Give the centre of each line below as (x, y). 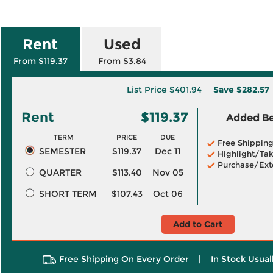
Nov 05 (168, 172)
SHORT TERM (68, 194)
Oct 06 (168, 194)
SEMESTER (62, 151)
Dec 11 (168, 151)
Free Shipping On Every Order (124, 259)
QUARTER (60, 172)
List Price (148, 90)
